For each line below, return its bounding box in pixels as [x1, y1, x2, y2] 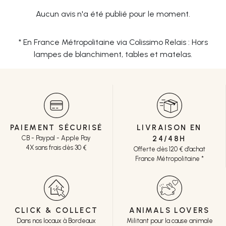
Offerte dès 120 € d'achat [133, 145, 205, 153]
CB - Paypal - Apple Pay [22, 134, 91, 142]
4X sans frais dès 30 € [26, 143, 87, 151]
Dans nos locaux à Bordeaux [17, 216, 96, 224]
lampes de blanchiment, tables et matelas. [34, 49, 192, 59]
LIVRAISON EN [137, 123, 202, 132]
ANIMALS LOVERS [129, 205, 210, 215]
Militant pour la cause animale [126, 216, 213, 224]
